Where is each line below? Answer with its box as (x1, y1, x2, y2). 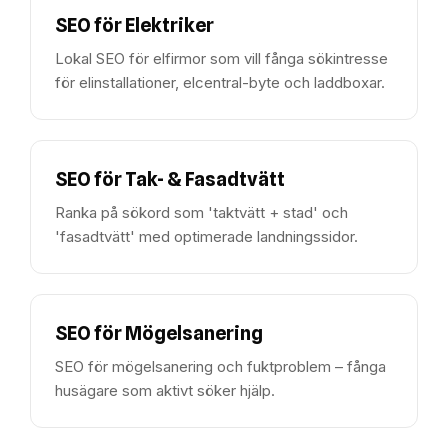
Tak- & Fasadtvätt (125, 168, 285, 190)
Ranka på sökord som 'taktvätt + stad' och (55, 203, 348, 222)
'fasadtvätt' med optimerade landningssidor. (55, 227, 358, 246)
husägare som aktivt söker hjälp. (55, 381, 275, 400)
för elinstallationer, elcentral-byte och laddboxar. (55, 73, 385, 92)
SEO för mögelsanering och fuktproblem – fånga (55, 357, 386, 376)
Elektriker (125, 14, 214, 36)
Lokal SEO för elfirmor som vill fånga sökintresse (55, 49, 388, 68)
